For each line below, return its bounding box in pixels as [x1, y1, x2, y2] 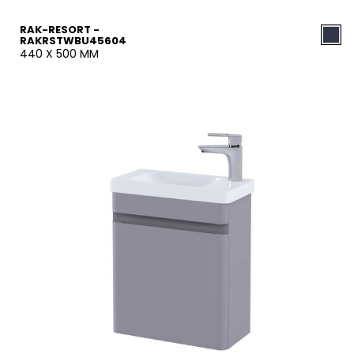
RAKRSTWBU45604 [20, 33, 126, 48]
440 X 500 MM [20, 46, 99, 62]
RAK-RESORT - [20, 22, 100, 37]
